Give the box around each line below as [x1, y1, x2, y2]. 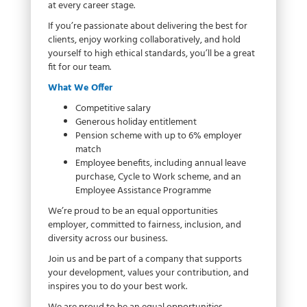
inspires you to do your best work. [48, 279, 187, 295]
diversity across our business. [48, 231, 167, 247]
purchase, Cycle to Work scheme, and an [75, 169, 241, 186]
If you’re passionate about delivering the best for [48, 19, 247, 35]
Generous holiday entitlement [75, 114, 197, 131]
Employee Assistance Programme [75, 183, 211, 199]
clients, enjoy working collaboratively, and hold [48, 32, 241, 49]
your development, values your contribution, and [48, 265, 249, 282]
